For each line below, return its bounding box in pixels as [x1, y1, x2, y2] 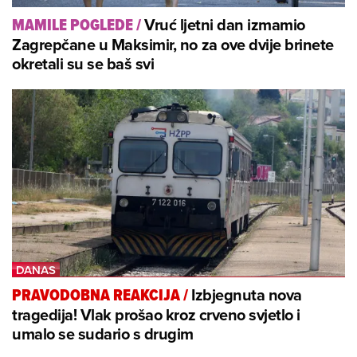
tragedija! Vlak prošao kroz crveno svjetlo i [12, 303, 300, 327]
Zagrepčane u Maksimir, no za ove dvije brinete [12, 33, 334, 57]
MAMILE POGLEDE [12, 14, 133, 37]
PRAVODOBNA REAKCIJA [12, 284, 180, 308]
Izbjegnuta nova [191, 283, 302, 307]
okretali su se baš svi [12, 52, 155, 76]
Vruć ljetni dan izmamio [144, 13, 305, 37]
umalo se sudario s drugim [12, 322, 194, 346]
